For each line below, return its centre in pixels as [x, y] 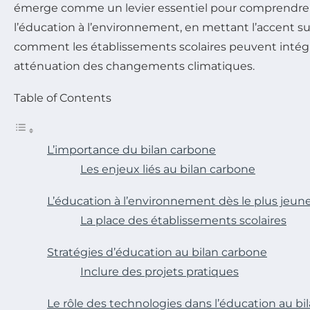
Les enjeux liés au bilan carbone [168, 169]
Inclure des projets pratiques [159, 272]
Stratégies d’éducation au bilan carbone [157, 252]
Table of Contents [63, 98]
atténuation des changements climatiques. [134, 66]
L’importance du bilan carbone [131, 150]
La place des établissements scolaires [183, 220]
